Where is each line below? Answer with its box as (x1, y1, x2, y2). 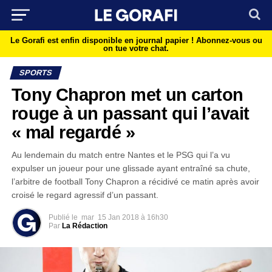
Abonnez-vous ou (195, 36, 262, 45)
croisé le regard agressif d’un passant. (11, 190, 158, 200)
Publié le (48, 213, 78, 222)
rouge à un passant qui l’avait (11, 104, 250, 123)
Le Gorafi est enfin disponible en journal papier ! (10, 36, 196, 45)
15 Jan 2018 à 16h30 (97, 213, 168, 222)
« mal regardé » (11, 123, 135, 142)
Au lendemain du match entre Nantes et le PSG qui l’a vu (11, 150, 230, 160)
